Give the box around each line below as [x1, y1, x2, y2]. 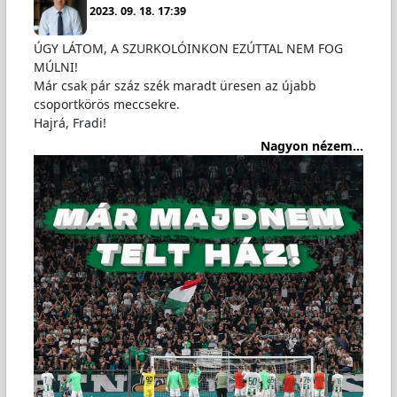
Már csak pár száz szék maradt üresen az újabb [33, 76, 316, 94]
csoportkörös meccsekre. [33, 95, 180, 113]
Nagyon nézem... [261, 137, 364, 155]
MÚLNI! [33, 58, 78, 75]
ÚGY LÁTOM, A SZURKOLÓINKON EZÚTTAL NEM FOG [33, 39, 343, 57]
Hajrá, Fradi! [33, 113, 106, 131]
